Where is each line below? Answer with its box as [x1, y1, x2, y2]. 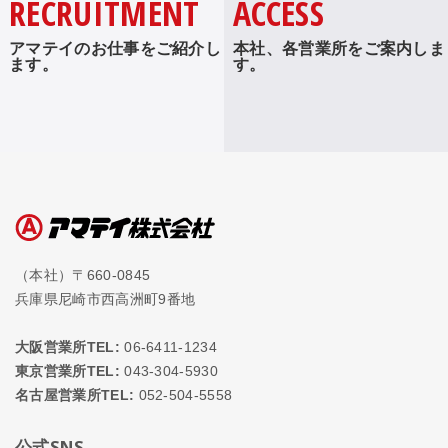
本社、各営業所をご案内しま [232, 36, 446, 59]
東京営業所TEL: [15, 362, 120, 379]
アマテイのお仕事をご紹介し [8, 36, 222, 59]
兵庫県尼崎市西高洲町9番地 [15, 290, 196, 307]
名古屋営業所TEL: [15, 386, 135, 403]
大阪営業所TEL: [15, 338, 120, 355]
